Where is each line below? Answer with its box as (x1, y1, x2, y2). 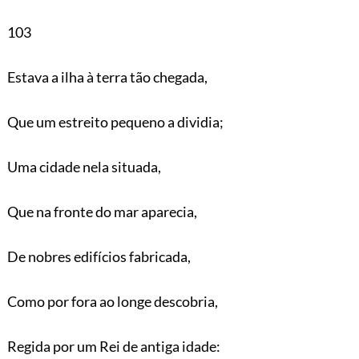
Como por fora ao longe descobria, (6, 292, 218, 310)
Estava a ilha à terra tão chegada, (6, 67, 208, 86)
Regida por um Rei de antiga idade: (6, 337, 220, 355)
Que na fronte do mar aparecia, (6, 202, 197, 220)
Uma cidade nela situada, (6, 157, 161, 175)
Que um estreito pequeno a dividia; (6, 112, 224, 131)
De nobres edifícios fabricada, (6, 247, 191, 265)
